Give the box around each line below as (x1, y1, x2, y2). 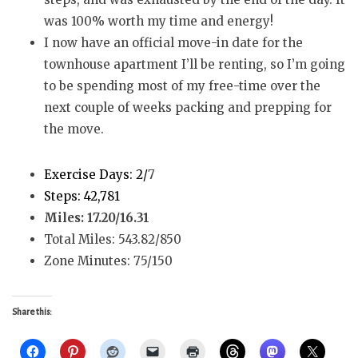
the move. (44, 121, 104, 137)
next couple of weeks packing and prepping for (44, 100, 332, 116)
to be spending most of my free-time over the (44, 78, 320, 94)
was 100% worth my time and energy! (44, 14, 273, 30)
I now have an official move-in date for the (44, 35, 303, 51)
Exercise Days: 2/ (44, 167, 148, 183)
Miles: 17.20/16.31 (44, 210, 149, 226)
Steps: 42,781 (44, 189, 120, 205)
